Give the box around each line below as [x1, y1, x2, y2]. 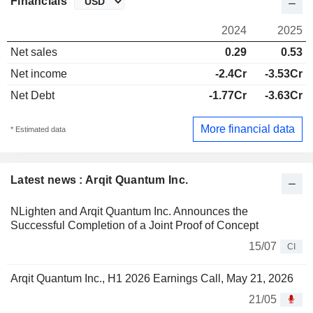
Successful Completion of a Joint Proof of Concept [10, 219, 259, 231]
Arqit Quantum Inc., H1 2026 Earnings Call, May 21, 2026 [10, 272, 293, 284]
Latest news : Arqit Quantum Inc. [10, 173, 189, 186]
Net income [10, 68, 67, 80]
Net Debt [10, 89, 54, 102]
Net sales [10, 46, 57, 59]
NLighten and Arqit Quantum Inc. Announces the [10, 205, 248, 217]
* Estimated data [10, 124, 66, 133]
